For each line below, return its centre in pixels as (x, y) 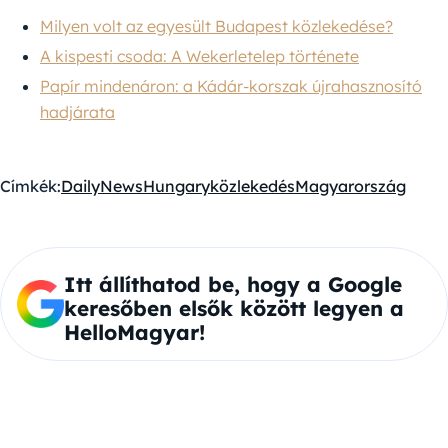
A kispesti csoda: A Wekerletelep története (199, 56)
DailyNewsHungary (135, 186)
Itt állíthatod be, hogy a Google (232, 284)
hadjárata (77, 112)
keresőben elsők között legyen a (233, 308)
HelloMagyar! (134, 332)
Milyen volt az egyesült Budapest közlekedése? (216, 26)
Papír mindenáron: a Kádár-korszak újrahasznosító (231, 86)
